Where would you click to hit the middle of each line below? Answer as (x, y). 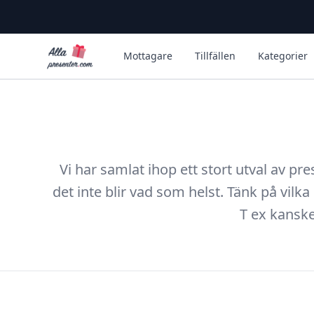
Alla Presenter (81, 50)
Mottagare (148, 56)
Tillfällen (215, 56)
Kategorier (283, 56)
